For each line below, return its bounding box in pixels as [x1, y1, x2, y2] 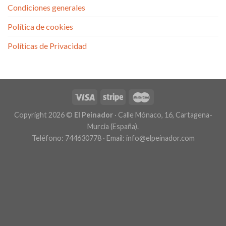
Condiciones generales [8, 2, 85, 12]
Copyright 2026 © [14, 110, 74, 119]
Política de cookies [8, 21, 73, 31]
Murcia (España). [87, 122, 139, 131]
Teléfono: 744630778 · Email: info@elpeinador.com [31, 133, 195, 142]
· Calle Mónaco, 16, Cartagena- [112, 110, 212, 119]
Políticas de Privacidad [8, 40, 87, 50]
